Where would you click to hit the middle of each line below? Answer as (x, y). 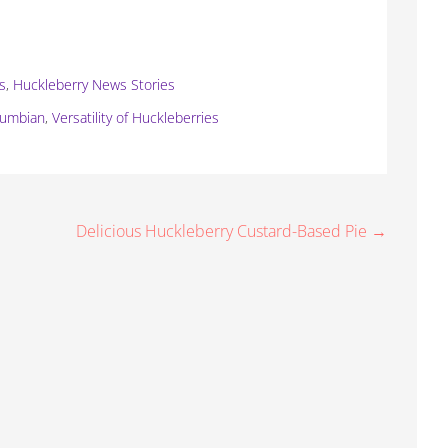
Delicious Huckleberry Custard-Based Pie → (232, 231)
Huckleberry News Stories (94, 84)
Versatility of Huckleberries (136, 117)
